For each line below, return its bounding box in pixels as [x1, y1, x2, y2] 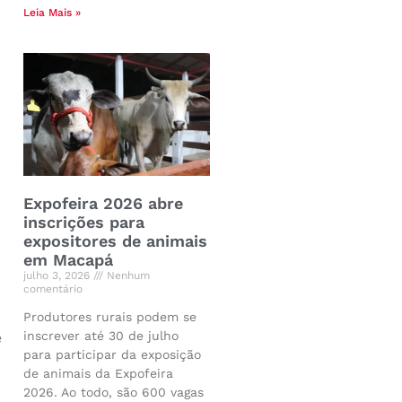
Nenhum [103, 268, 150, 282]
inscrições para [23, 212, 144, 232]
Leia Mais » [23, 5, 81, 19]
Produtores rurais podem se [23, 309, 197, 324]
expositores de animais [23, 231, 207, 250]
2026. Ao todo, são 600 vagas [23, 384, 204, 399]
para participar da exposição [23, 346, 201, 362]
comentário [23, 282, 83, 295]
